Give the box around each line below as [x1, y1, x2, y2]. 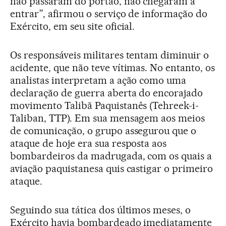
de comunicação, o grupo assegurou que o [10, 124, 197, 137]
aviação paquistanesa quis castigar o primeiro [10, 162, 213, 175]
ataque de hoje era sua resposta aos [10, 137, 167, 149]
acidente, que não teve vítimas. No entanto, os [10, 61, 215, 74]
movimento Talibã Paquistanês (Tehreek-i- [10, 99, 199, 111]
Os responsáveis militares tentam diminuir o [10, 48, 209, 61]
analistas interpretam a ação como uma [10, 74, 187, 86]
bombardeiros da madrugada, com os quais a [10, 149, 212, 162]
